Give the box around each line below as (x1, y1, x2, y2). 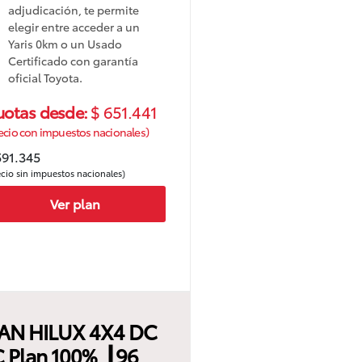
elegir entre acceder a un (8, 18, 141, 35)
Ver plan (49, 194, 100, 213)
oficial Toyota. (8, 69, 83, 86)
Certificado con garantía (8, 52, 139, 69)
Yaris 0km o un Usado (8, 35, 123, 52)
